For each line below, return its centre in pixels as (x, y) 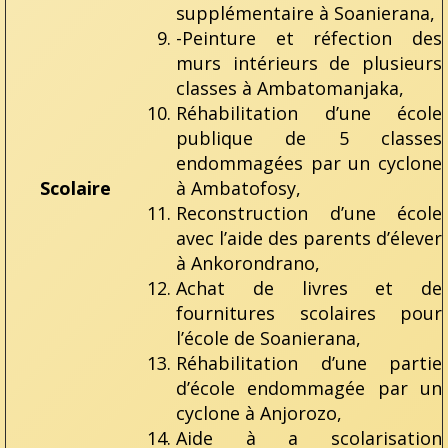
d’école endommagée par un (309, 387)
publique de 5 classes (309, 137)
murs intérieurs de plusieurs (309, 62)
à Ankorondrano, (248, 262)
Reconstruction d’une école (309, 212)
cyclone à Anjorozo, (259, 412)
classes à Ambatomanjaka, (290, 87)
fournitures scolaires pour (309, 312)
